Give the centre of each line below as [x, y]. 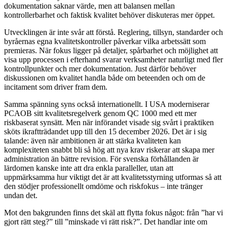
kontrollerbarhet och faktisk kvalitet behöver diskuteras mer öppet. [109, 15]
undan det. [21, 196]
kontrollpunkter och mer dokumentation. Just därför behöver [100, 69]
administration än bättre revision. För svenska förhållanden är [101, 159]
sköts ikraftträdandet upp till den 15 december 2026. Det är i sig [105, 132]
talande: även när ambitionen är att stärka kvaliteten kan [92, 141]
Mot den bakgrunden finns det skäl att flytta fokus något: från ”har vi [113, 213]
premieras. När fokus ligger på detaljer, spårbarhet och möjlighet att [111, 51]
